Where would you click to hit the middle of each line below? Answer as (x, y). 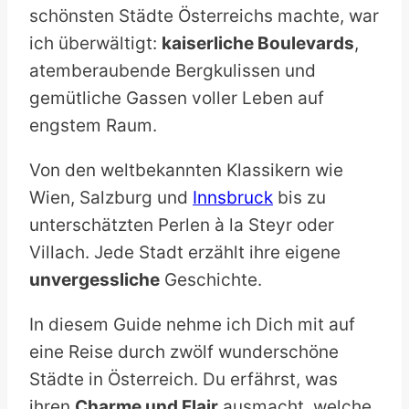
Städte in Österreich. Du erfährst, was (184, 380)
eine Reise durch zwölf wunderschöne (184, 352)
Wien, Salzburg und (111, 198)
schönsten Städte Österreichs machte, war (204, 16)
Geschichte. (211, 280)
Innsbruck (233, 198)
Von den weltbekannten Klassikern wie (186, 171)
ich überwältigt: (95, 44)
